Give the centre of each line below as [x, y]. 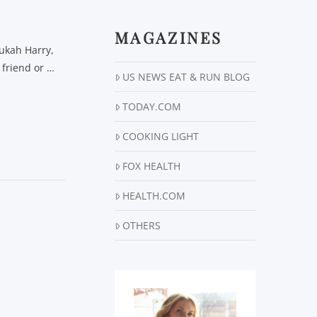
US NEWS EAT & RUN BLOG [186, 77]
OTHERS [142, 226]
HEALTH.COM [154, 196]
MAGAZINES [169, 38]
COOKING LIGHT [161, 137]
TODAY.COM [152, 107]
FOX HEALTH [152, 166]
